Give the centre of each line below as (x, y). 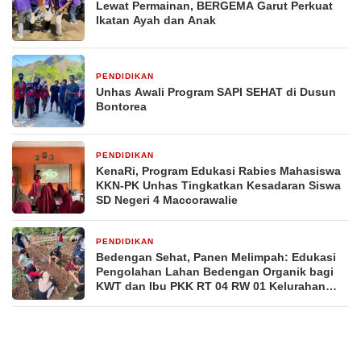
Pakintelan (125, 300)
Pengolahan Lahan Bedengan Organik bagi (215, 271)
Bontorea (121, 106)
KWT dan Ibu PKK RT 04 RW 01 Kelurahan (211, 286)
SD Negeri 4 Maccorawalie (167, 199)
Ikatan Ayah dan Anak (156, 20)
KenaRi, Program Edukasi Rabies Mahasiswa (218, 170)
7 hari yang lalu (195, 77)
